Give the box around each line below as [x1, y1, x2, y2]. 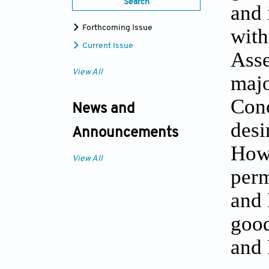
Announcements [72, 126, 178, 141]
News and [72, 102, 134, 117]
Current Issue [80, 41, 133, 51]
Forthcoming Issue [80, 23, 153, 33]
